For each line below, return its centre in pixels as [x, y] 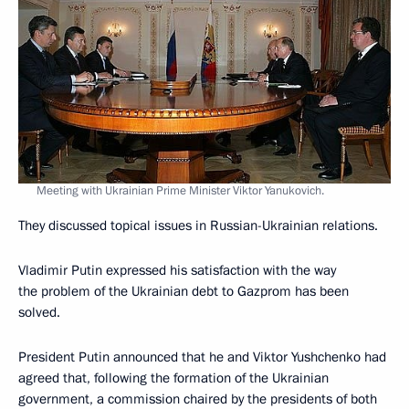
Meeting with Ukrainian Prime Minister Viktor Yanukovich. [180, 190]
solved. [39, 312]
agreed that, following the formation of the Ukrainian [173, 378]
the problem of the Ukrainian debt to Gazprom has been [184, 291]
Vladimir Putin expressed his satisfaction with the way [177, 270]
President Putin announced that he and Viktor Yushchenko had [202, 357]
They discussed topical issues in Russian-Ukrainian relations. [198, 225]
